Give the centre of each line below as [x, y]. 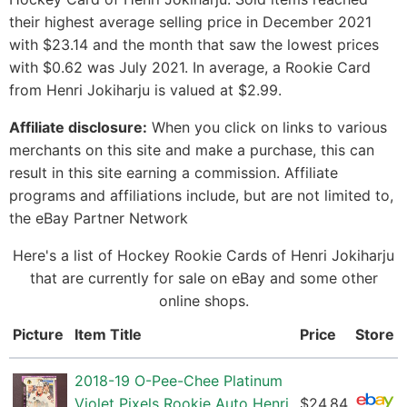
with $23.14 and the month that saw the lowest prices [194, 45]
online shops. [203, 301]
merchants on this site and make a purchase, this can [192, 150]
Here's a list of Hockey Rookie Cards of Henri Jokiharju [203, 256]
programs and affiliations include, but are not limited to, [201, 196]
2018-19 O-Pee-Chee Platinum [179, 381]
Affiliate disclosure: [78, 128]
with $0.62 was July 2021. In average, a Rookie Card [190, 68]
